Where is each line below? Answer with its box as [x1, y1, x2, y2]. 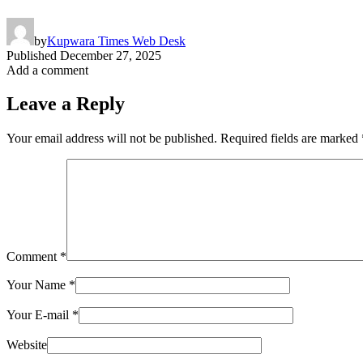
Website [6, 338, 47, 352]
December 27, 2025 [60, 48, 161, 62]
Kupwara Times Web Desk [47, 33, 186, 48]
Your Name [6, 278, 69, 293]
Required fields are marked [220, 131, 361, 146]
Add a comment [6, 62, 88, 77]
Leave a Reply [6, 93, 125, 115]
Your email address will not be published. [6, 131, 217, 146]
